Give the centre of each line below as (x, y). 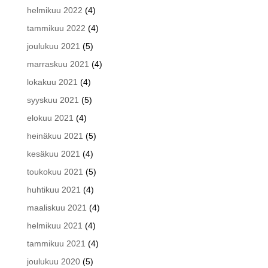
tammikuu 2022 (56, 28)
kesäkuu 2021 (53, 153)
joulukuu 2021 (53, 46)
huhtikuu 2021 (54, 189)
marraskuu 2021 (58, 64)
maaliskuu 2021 (57, 207)
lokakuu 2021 (52, 82)
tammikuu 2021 (56, 243)
